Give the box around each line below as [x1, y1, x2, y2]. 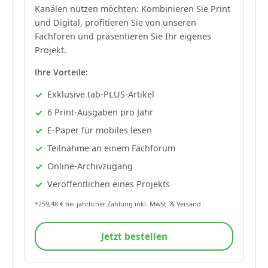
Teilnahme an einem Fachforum [47, 142, 175, 154]
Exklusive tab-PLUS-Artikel [47, 88, 154, 100]
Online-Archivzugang [47, 160, 133, 172]
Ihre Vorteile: [35, 66, 88, 78]
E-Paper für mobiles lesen [47, 124, 152, 136]
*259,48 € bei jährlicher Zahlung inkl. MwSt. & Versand [35, 199, 201, 209]
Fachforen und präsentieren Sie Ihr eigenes [35, 30, 211, 42]
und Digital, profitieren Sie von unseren [35, 16, 196, 28]
